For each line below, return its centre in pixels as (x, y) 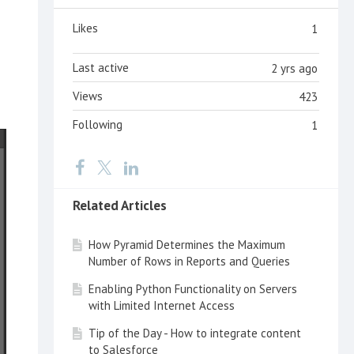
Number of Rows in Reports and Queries (189, 261)
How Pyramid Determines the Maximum (187, 244)
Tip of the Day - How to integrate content (195, 333)
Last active (101, 67)
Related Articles (120, 205)
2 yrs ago (294, 68)
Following (98, 124)
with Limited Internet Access (162, 305)
